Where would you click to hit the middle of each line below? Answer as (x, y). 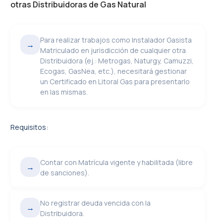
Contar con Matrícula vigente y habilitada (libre (117, 162)
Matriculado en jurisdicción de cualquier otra (113, 50)
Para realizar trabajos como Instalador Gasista (116, 40)
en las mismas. (64, 92)
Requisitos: (29, 127)
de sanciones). (65, 173)
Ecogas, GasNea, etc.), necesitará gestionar (114, 71)
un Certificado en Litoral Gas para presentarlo (115, 82)
